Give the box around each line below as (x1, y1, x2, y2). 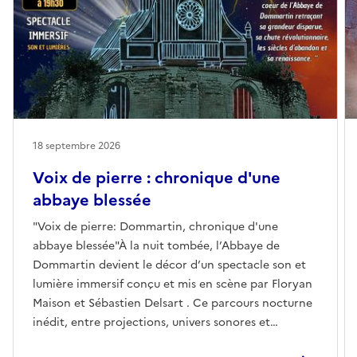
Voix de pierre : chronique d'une (33, 165, 280, 190)
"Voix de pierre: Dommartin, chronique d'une (33, 218, 278, 235)
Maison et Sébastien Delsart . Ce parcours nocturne (33, 294, 312, 312)
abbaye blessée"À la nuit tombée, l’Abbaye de (33, 237, 280, 254)
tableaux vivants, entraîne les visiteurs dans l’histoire (33, 332, 316, 350)
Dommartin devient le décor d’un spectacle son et (33, 256, 306, 273)
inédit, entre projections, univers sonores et (33, 313, 270, 331)
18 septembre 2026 (33, 138, 120, 153)
